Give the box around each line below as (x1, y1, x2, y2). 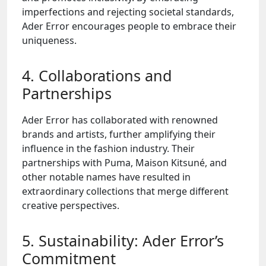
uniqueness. (22, 34, 77, 47)
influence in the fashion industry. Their (22, 142, 195, 155)
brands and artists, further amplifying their (22, 128, 216, 141)
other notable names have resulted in (22, 170, 191, 183)
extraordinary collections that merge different (22, 185, 229, 198)
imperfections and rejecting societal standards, (22, 5, 234, 18)
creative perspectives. (22, 199, 119, 212)
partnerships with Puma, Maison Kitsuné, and (22, 156, 227, 169)
